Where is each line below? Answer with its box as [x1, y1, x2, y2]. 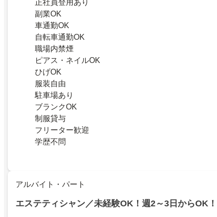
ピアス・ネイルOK [35, 56, 100, 65]
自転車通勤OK [35, 33, 85, 42]
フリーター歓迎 [35, 126, 89, 135]
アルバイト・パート [15, 180, 85, 189]
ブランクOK [35, 103, 77, 111]
